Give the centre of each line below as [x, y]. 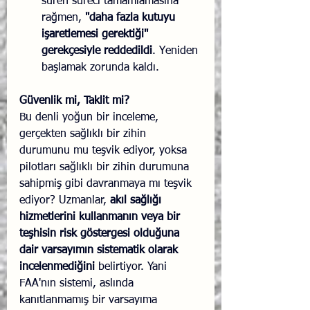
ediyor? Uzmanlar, [65, 201]
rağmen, [63, 18]
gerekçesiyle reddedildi [97, 52]
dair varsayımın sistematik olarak [100, 251]
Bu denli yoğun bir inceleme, [91, 118]
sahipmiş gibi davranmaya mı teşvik [107, 184]
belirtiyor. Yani [133, 267]
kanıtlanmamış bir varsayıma [90, 301]
